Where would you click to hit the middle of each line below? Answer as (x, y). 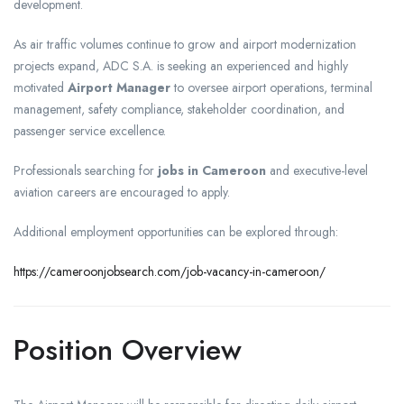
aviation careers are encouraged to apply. (122, 192)
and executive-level (317, 170)
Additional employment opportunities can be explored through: (176, 231)
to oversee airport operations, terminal (271, 87)
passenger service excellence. (90, 130)
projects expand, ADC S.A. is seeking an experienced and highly (181, 65)
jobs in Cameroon (212, 170)
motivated (41, 87)
